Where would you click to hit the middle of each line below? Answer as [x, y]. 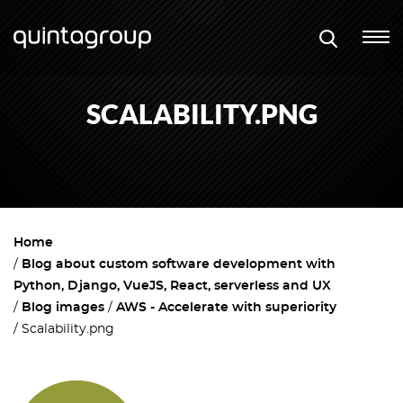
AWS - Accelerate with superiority [226, 308]
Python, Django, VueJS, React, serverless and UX [172, 286]
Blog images [63, 308]
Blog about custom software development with [179, 264]
